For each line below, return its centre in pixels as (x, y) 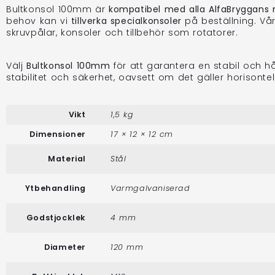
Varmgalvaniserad (150, 188)
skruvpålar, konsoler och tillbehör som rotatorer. (122, 32)
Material (67, 158)
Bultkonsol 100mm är (57, 9)
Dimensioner (58, 134)
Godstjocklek (56, 217)
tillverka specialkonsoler (126, 21)
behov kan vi (39, 21)
